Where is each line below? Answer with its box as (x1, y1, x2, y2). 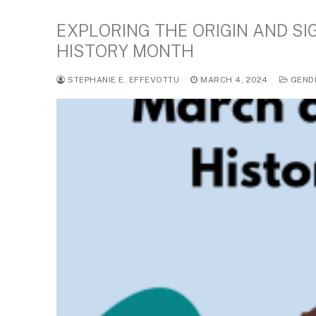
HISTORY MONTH (56, 41, 194, 61)
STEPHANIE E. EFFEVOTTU (65, 75, 179, 85)
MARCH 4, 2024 (200, 75, 268, 85)
